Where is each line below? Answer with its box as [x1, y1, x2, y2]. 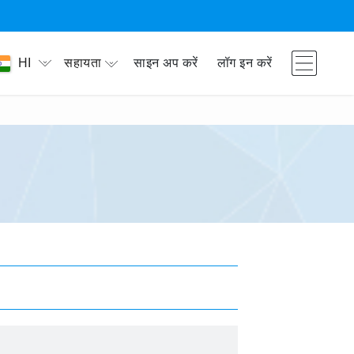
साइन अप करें [134, 56, 198, 70]
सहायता [64, 56, 102, 70]
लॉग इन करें [217, 56, 273, 70]
